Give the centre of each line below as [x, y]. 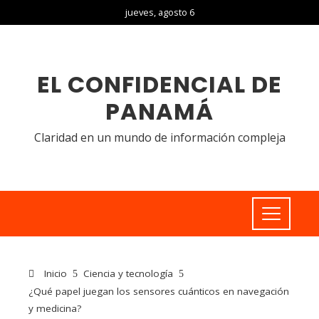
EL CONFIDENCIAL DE [159, 84]
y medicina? [55, 308]
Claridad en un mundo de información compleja [159, 137]
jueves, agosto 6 [159, 12]
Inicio [54, 273]
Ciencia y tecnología [128, 273]
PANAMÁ [159, 111]
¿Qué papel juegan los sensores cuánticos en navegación [159, 291]
